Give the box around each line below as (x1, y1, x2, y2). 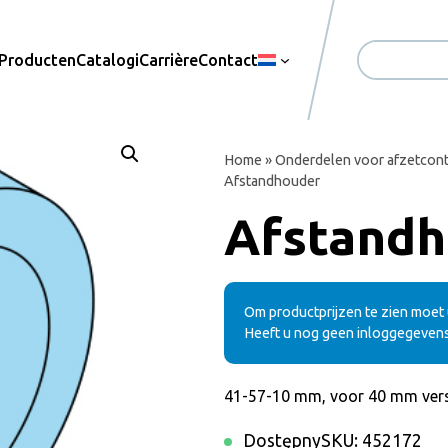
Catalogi (76, 51, 140, 69)
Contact (198, 51, 259, 69)
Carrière (139, 51, 199, 69)
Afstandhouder (224, 173, 320, 189)
